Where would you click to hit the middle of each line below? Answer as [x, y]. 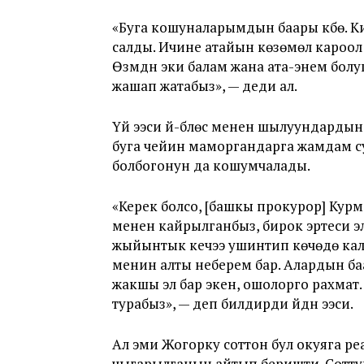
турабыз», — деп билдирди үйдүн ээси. [233, 303]
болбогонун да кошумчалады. [211, 165]
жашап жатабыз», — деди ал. [205, 86]
